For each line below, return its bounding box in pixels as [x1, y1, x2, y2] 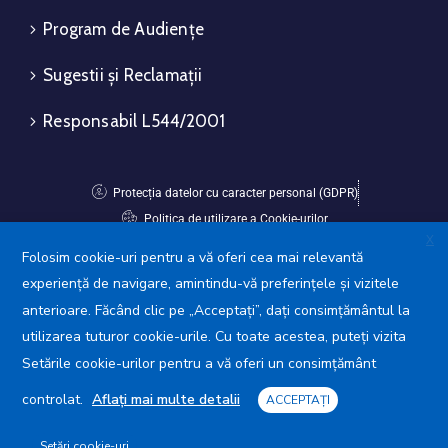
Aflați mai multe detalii [92, 390, 240, 409]
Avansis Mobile [156, 258, 292, 283]
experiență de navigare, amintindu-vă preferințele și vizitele [22, 274, 399, 294]
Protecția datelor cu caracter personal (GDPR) [112, 186, 358, 201]
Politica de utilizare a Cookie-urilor [143, 212, 328, 227]
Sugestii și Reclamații [43, 65, 203, 86]
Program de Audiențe [43, 19, 205, 40]
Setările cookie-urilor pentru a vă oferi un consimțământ [22, 354, 376, 373]
